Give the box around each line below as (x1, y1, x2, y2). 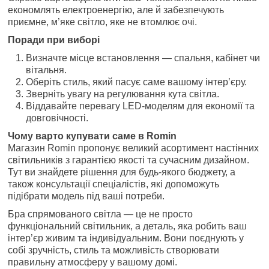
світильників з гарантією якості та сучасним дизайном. (8, 154, 250, 165)
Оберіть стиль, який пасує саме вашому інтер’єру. (26, 76, 247, 87)
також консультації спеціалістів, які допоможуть (8, 178, 220, 189)
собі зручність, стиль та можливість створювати (8, 244, 220, 255)
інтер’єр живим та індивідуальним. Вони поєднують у (8, 232, 244, 243)
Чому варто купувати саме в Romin (8, 130, 177, 141)
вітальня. (26, 64, 67, 75)
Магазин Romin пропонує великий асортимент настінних (8, 142, 259, 153)
